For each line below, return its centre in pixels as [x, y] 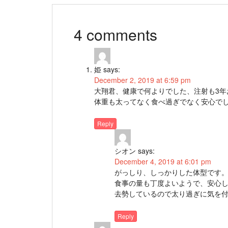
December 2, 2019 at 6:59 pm [142, 80]
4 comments [116, 34]
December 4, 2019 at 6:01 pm [163, 162]
